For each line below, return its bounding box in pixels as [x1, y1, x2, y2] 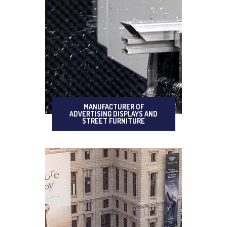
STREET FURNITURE [82, 116, 145, 125]
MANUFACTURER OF [83, 102, 144, 111]
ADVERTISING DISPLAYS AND [69, 109, 158, 118]
